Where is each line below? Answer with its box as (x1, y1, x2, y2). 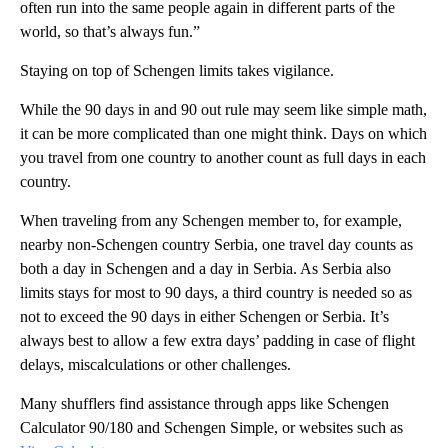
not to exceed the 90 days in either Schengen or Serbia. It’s (20, 308, 389, 326)
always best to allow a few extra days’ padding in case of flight (20, 332, 415, 350)
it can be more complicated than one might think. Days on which (20, 125, 427, 143)
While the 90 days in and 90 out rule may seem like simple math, (20, 101, 427, 119)
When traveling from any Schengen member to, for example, (20, 212, 402, 230)
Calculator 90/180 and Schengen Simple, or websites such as (20, 419, 403, 437)
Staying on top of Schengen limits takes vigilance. (20, 62, 334, 80)
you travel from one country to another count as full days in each (20, 149, 426, 167)
